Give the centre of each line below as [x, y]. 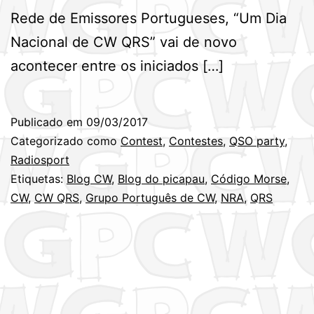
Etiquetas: [39, 179]
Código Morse [249, 179]
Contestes [196, 141]
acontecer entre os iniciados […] [117, 66]
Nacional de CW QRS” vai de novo [124, 42]
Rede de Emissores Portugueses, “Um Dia [149, 19]
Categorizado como [66, 141]
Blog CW [89, 179]
